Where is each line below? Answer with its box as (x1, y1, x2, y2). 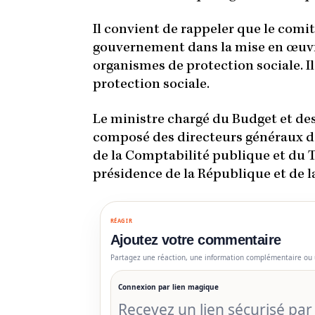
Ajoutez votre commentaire (110, 232, 281, 248)
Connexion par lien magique (117, 281, 219, 292)
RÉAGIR (110, 217, 133, 224)
